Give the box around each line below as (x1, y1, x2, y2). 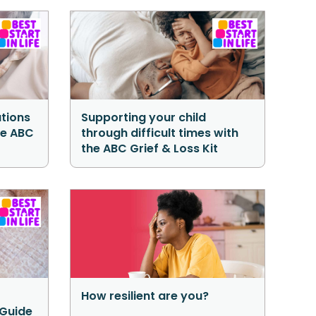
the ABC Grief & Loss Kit (80, 140, 218, 157)
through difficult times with (80, 124, 238, 141)
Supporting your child (80, 109, 206, 126)
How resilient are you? (80, 287, 209, 304)
